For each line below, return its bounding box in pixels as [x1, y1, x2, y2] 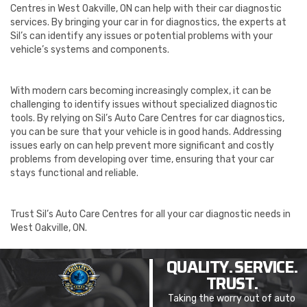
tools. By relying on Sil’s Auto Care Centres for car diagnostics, [10, 112, 284, 125]
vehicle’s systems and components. [10, 44, 169, 56]
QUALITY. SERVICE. [166, 254, 297, 281]
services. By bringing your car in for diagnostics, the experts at [10, 16, 286, 29]
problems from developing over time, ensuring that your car [10, 153, 274, 166]
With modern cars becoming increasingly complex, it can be [10, 85, 271, 97]
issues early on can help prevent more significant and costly [10, 140, 274, 152]
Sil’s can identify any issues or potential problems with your [10, 30, 273, 42]
